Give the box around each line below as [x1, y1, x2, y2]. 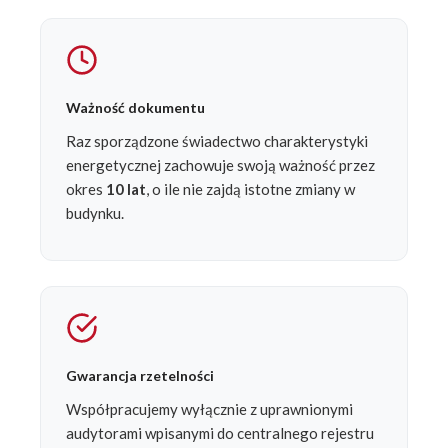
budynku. [66, 204, 124, 223]
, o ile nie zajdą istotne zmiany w [146, 180, 355, 199]
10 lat [106, 180, 146, 199]
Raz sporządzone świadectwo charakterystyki [66, 132, 368, 151]
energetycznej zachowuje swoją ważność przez [66, 156, 375, 175]
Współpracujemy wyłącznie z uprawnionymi [66, 400, 353, 419]
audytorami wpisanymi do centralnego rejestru [66, 424, 374, 443]
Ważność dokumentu [66, 99, 205, 117]
